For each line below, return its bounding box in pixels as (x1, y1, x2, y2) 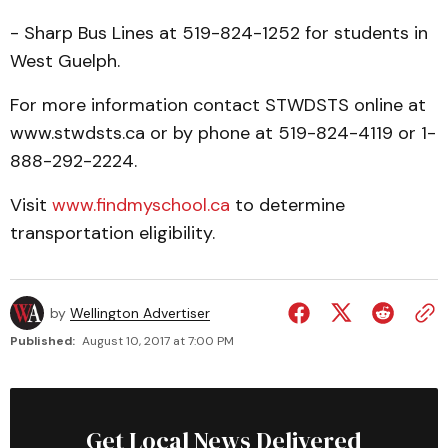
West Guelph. (10, 49, 120, 73)
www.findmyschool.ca (52, 193, 230, 217)
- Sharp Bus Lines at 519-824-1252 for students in (10, 21, 428, 45)
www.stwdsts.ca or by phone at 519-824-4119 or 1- (10, 121, 436, 145)
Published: (10, 333, 75, 349)
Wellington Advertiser (70, 304, 210, 322)
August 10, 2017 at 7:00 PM (82, 333, 234, 349)
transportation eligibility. (10, 221, 215, 245)
